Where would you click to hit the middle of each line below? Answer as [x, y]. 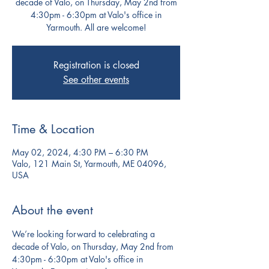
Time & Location [53, 129]
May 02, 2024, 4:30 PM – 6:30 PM [80, 152]
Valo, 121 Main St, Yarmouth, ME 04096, [89, 164]
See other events [96, 80]
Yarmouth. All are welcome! [96, 27]
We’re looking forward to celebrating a [85, 234]
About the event [53, 210]
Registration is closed [96, 65]
